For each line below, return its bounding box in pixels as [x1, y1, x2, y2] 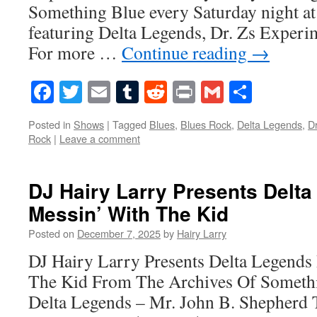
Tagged [113, 116, 146, 132]
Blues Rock [180, 116, 231, 132]
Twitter [82, 76, 147, 107]
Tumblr [139, 76, 205, 107]
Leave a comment [59, 130, 140, 146]
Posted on [28, 225, 74, 241]
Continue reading [122, 40, 251, 65]
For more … [28, 40, 122, 65]
